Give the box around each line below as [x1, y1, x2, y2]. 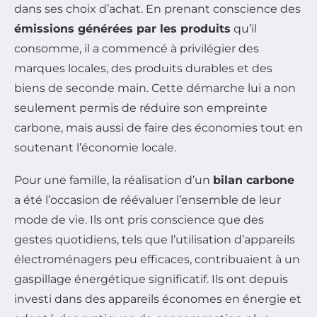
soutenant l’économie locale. [14, 140, 176, 154]
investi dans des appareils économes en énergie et [14, 292, 301, 306]
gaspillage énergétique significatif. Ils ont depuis [14, 272, 288, 286]
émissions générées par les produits [14, 21, 231, 35]
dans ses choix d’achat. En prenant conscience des [14, 1, 301, 16]
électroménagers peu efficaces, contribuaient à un [14, 252, 300, 266]
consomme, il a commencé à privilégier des [14, 41, 259, 55]
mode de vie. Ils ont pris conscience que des [14, 212, 264, 226]
